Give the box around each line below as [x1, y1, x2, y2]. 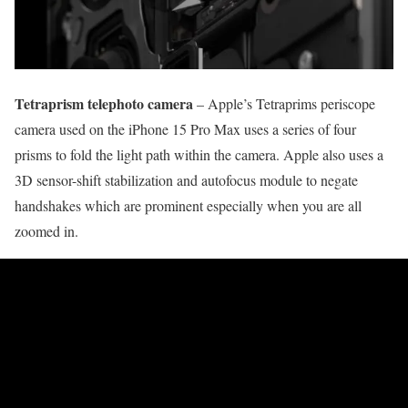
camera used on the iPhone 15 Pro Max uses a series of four [15, 119, 356, 139]
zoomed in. [15, 221, 78, 241]
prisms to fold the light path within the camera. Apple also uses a [15, 145, 383, 165]
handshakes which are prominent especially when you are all [15, 196, 362, 216]
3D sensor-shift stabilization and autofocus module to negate [15, 170, 358, 190]
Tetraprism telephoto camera [15, 93, 193, 115]
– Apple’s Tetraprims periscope [193, 94, 375, 114]
